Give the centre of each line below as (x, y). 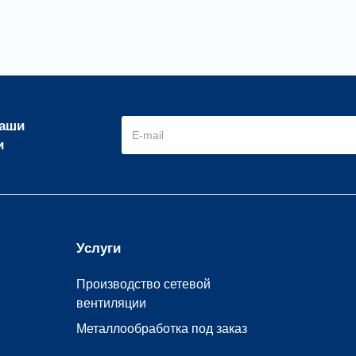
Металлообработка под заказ (162, 328)
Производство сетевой (143, 284)
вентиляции (111, 303)
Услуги (99, 248)
